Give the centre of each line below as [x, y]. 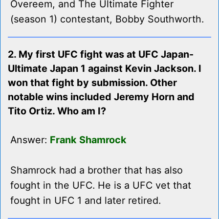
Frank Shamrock [88, 140]
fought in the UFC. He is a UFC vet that [101, 186]
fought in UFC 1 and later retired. [86, 201]
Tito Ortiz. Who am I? [57, 111]
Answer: [30, 140]
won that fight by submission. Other [92, 83]
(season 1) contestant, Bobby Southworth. [107, 19]
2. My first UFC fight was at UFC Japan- [101, 55]
